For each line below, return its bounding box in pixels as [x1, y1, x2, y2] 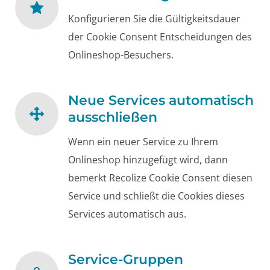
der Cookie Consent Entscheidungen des [68, 30, 252, 44]
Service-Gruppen [68, 251, 183, 268]
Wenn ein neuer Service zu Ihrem [68, 135, 218, 149]
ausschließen [68, 108, 157, 125]
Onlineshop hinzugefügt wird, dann [68, 153, 228, 167]
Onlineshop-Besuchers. [68, 48, 174, 62]
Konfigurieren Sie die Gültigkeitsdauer [68, 12, 240, 26]
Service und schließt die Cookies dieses [68, 189, 245, 203]
